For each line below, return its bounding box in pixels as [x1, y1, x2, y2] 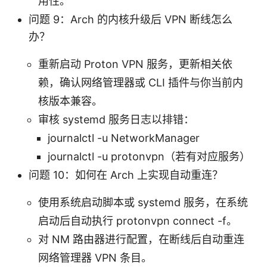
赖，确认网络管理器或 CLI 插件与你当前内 [38, 76, 243, 89]
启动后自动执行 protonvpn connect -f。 [38, 214, 237, 227]
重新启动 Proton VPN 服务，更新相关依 [38, 57, 232, 70]
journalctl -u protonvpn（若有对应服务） [48, 150, 250, 163]
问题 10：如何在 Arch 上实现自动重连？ [29, 168, 223, 181]
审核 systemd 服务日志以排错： [38, 113, 194, 126]
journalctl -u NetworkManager [48, 131, 200, 144]
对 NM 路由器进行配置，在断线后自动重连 [38, 232, 244, 246]
